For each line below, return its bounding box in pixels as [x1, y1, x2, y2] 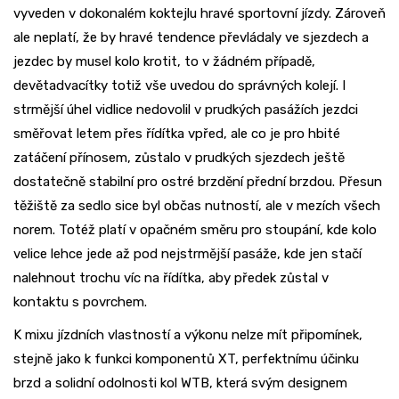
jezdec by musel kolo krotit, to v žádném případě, [13, 53, 315, 70]
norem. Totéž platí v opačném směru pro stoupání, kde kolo [13, 222, 377, 239]
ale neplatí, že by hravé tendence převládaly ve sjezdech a [13, 29, 369, 46]
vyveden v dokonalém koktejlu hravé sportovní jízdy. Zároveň [13, 5, 386, 22]
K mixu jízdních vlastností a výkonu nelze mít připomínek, [13, 327, 362, 344]
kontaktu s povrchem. [13, 294, 147, 311]
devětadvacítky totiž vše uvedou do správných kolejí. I [13, 77, 346, 94]
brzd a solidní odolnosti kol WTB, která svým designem [13, 375, 347, 392]
